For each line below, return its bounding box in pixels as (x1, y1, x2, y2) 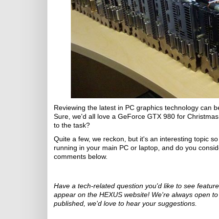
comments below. (54, 153, 108, 160)
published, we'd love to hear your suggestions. (54, 199, 197, 207)
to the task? (54, 121, 90, 129)
